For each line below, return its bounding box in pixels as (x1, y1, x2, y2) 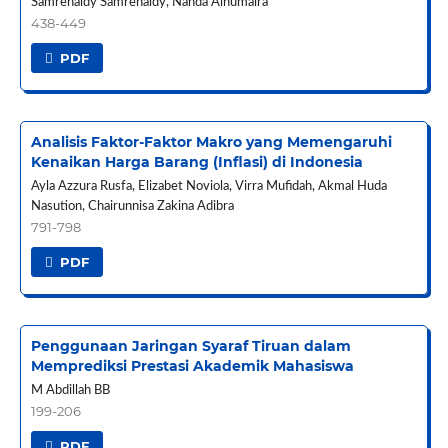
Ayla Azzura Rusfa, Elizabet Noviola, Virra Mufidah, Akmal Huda (30, 180, 387, 194)
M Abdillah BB (30, 384, 110, 398)
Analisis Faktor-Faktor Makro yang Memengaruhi (30, 133, 392, 152)
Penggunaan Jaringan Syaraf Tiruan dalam (30, 337, 351, 356)
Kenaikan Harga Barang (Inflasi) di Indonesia (30, 153, 363, 172)
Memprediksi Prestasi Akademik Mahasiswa (30, 357, 354, 376)
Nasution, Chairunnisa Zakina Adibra (30, 200, 234, 214)
